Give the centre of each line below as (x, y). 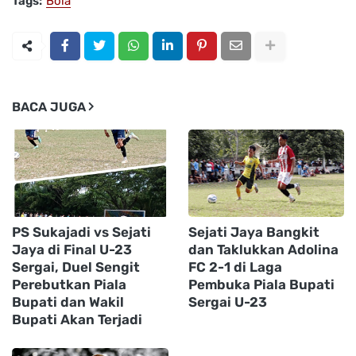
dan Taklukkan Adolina (263, 249)
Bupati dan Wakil (68, 302)
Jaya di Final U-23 (72, 249)
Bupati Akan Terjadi (77, 319)
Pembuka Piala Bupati (261, 284)
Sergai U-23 (227, 302)
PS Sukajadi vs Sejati (81, 232)
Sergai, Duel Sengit (76, 267)
